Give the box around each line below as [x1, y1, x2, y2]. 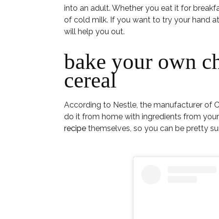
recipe [64, 124, 86, 133]
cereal [64, 68, 117, 92]
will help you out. [64, 27, 125, 36]
